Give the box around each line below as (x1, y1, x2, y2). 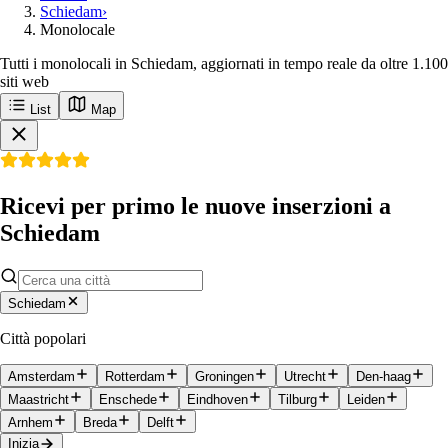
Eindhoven (187, 391, 248, 407)
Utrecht (284, 368, 326, 384)
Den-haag (356, 368, 411, 384)
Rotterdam (105, 368, 165, 384)
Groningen (195, 368, 254, 384)
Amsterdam (8, 368, 75, 384)
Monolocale (40, 21, 115, 39)
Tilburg (278, 391, 317, 407)
